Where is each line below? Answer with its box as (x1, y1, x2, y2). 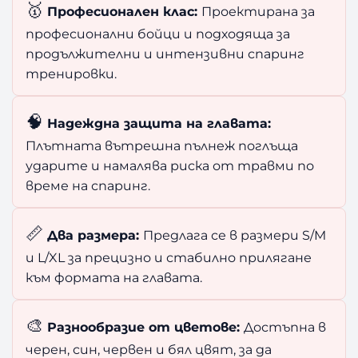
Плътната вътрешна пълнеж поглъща (26, 137, 299, 154)
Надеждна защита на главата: (43, 115, 272, 132)
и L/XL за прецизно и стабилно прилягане (26, 249, 312, 266)
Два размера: (43, 227, 144, 244)
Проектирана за (201, 3, 316, 20)
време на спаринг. (26, 177, 151, 194)
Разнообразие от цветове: (43, 319, 245, 336)
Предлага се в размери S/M (143, 227, 327, 244)
